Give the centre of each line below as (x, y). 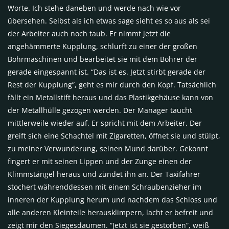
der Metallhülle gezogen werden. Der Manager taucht (100, 110)
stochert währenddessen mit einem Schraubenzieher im (105, 187)
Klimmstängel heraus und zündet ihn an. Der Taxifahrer (104, 174)
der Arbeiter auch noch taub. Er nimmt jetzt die (89, 33)
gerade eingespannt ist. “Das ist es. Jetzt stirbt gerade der (107, 72)
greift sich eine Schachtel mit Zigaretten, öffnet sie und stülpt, (114, 135)
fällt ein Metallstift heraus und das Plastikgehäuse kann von (110, 97)
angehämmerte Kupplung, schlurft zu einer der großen (102, 46)
